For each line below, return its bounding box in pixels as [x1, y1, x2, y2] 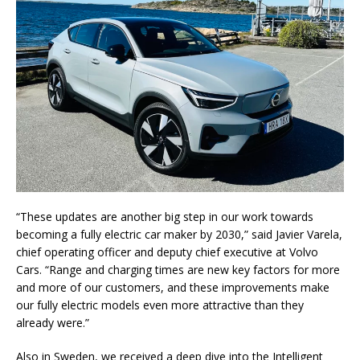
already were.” [16, 314, 89, 330]
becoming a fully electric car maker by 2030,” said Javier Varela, [16, 226, 342, 242]
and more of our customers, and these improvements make [16, 279, 329, 295]
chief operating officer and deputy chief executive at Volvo [16, 243, 318, 260]
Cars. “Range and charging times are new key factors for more [16, 261, 340, 277]
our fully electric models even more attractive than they [16, 297, 304, 313]
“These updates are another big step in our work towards [16, 208, 313, 224]
